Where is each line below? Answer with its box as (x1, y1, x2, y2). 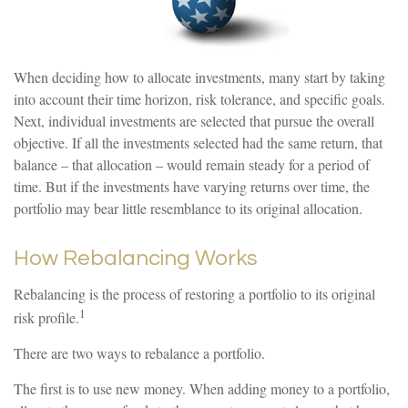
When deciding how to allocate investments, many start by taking (14, 67, 385, 87)
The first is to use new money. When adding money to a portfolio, (14, 379, 390, 399)
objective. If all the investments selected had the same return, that (14, 133, 382, 152)
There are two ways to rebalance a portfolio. (14, 343, 265, 363)
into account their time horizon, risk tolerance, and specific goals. (14, 89, 385, 108)
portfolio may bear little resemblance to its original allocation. (14, 199, 362, 218)
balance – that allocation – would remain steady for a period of (14, 155, 370, 174)
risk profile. (14, 308, 79, 328)
